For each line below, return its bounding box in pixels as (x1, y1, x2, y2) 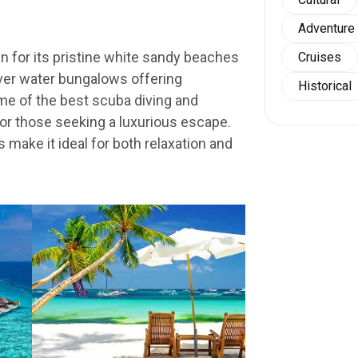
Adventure (298, 21, 355, 36)
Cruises (298, 50, 341, 65)
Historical (298, 78, 352, 93)
